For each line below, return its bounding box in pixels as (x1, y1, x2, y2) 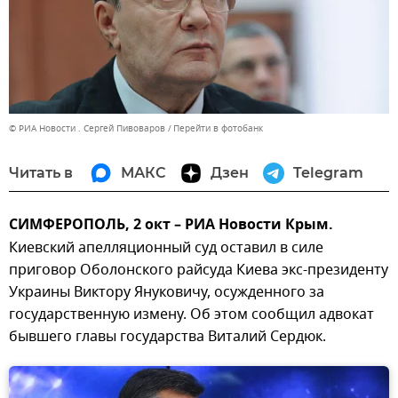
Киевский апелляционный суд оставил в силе (9, 237, 323, 259)
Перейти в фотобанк (173, 122, 263, 136)
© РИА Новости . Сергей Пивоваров (9, 122, 165, 136)
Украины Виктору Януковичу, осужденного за (9, 282, 324, 304)
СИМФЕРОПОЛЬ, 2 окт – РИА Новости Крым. (9, 214, 333, 238)
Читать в (9, 164, 73, 182)
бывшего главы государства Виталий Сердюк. (9, 326, 326, 348)
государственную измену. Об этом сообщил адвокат (9, 304, 374, 326)
